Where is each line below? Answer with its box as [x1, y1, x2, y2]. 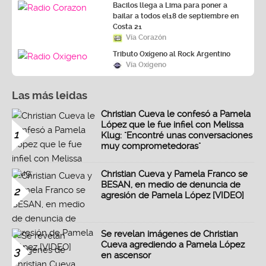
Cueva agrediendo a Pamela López [101, 239, 245, 251]
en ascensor [101, 250, 151, 261]
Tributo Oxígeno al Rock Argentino [113, 50, 230, 59]
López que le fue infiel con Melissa [101, 119, 243, 131]
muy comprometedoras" [101, 141, 201, 152]
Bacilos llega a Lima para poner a [113, 1, 227, 10]
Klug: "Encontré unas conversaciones [101, 130, 252, 141]
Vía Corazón [126, 33, 166, 42]
